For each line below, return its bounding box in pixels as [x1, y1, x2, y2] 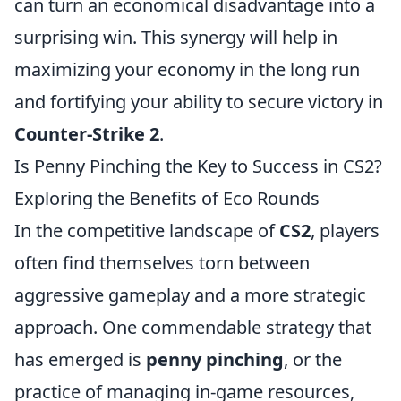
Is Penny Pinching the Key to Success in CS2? [14, 154, 382, 178]
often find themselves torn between [14, 251, 310, 275]
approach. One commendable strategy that [14, 315, 371, 339]
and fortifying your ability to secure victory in [14, 90, 383, 114]
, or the [284, 347, 342, 371]
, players [311, 218, 380, 243]
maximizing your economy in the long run [14, 57, 360, 81]
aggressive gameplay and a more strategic [14, 283, 366, 307]
